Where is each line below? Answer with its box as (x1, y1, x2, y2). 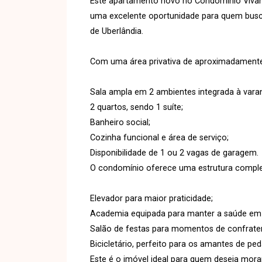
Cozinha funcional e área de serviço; (90, 132, 229, 143)
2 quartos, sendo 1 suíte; (90, 102, 183, 112)
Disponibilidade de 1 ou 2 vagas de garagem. (90, 147, 258, 158)
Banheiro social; (90, 117, 150, 127)
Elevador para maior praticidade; (90, 193, 213, 204)
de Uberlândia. (90, 26, 143, 36)
